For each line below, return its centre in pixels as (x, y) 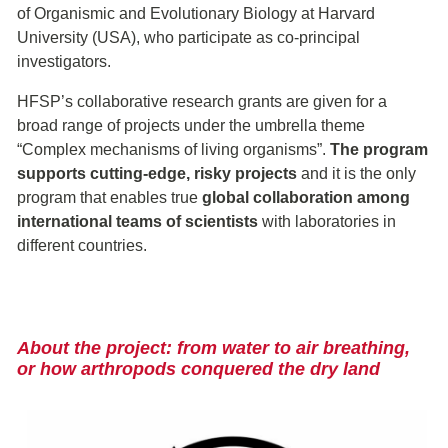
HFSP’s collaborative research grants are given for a (202, 101)
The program (379, 149)
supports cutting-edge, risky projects (159, 173)
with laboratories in (327, 221)
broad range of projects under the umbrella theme (191, 125)
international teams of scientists (137, 221)
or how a (54, 368)
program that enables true (109, 197)
